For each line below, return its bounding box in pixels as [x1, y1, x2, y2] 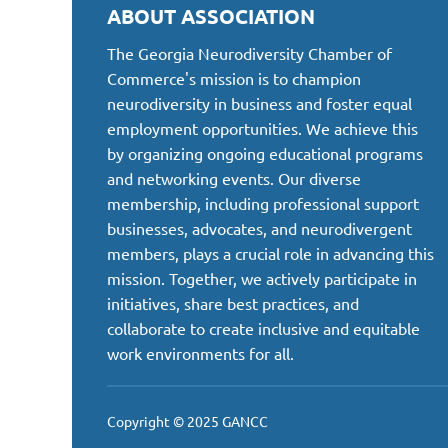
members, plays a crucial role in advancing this [107, 243, 434, 264]
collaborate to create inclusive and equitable [107, 318, 420, 339]
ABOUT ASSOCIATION [107, 3, 315, 30]
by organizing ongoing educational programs [107, 143, 423, 164]
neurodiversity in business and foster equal [107, 93, 412, 114]
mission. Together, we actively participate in [107, 268, 417, 289]
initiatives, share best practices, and [107, 293, 359, 314]
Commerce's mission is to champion [107, 68, 361, 89]
